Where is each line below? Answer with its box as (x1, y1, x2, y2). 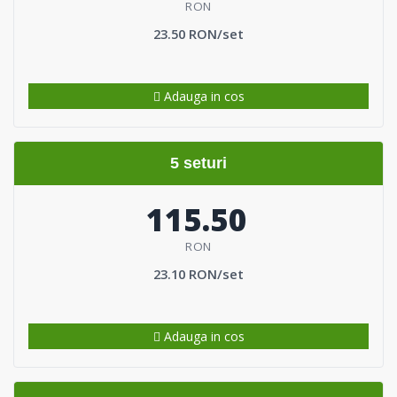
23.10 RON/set (153, 264, 244, 283)
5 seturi (170, 153, 227, 172)
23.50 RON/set (153, 24, 244, 43)
